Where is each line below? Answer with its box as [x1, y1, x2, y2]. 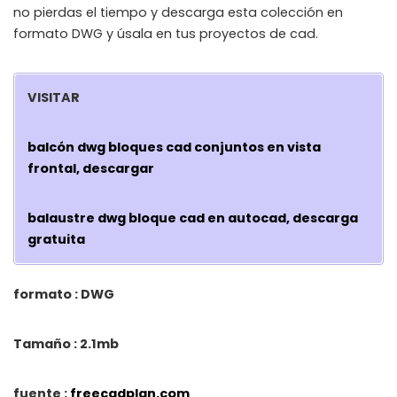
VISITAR [27, 89, 81, 107]
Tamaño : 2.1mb [13, 335, 119, 354]
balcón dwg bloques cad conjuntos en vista [27, 138, 322, 157]
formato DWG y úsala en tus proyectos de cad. [13, 24, 318, 43]
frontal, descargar [27, 160, 155, 178]
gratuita [27, 230, 86, 249]
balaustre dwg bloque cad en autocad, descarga [27, 209, 359, 228]
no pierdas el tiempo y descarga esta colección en [13, 3, 343, 21]
